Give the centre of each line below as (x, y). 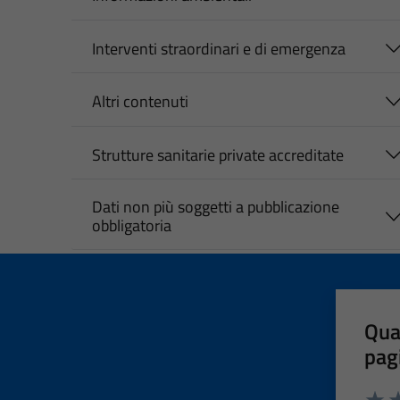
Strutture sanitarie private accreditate (217, 154)
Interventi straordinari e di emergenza (218, 48)
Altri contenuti (140, 102)
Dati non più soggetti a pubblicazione (215, 207)
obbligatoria (131, 226)
